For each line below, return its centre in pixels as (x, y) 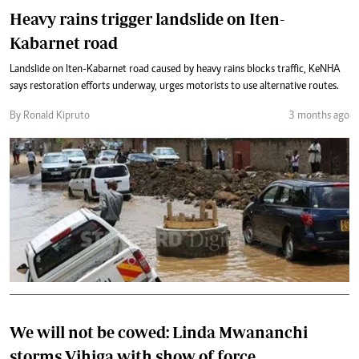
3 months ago (319, 116)
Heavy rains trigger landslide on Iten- (147, 19)
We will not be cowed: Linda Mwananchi (159, 332)
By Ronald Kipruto (50, 116)
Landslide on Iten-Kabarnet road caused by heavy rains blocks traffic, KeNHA (175, 70)
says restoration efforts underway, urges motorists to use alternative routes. (174, 87)
